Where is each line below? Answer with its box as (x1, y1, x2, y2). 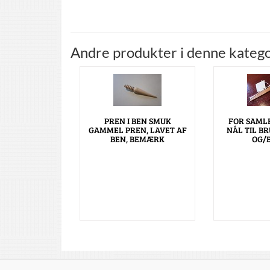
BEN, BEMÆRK (110, 133, 165, 145)
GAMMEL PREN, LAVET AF (88, 124, 187, 136)
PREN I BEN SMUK (104, 115, 171, 127)
